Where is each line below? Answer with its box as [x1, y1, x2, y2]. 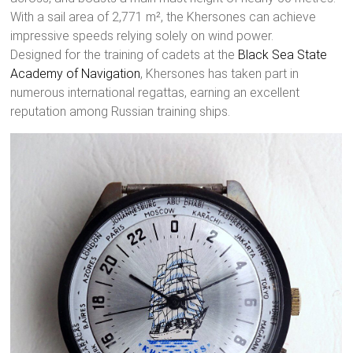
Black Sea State [238, 47, 328, 63]
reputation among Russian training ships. [10, 104, 231, 120]
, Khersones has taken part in [140, 66, 299, 82]
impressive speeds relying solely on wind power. [10, 28, 274, 44]
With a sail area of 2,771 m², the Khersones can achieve [10, 9, 317, 25]
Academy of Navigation [10, 66, 141, 82]
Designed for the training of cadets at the [10, 47, 239, 63]
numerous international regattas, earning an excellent [10, 85, 300, 101]
